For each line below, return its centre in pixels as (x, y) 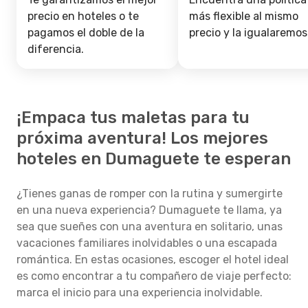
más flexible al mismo (244, 16)
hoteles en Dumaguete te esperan (154, 159)
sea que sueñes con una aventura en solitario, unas (150, 227)
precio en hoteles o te (83, 16)
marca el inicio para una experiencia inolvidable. (140, 293)
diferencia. (56, 49)
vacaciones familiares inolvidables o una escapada (147, 243)
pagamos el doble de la (86, 33)
